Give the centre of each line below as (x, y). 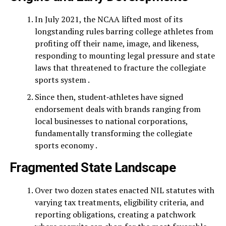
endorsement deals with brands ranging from (118, 109)
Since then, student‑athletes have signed (109, 97)
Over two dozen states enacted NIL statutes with (124, 190)
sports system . (62, 80)
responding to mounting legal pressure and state (125, 55)
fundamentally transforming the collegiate (113, 133)
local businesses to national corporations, (111, 121)
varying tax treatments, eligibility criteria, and (119, 202)
